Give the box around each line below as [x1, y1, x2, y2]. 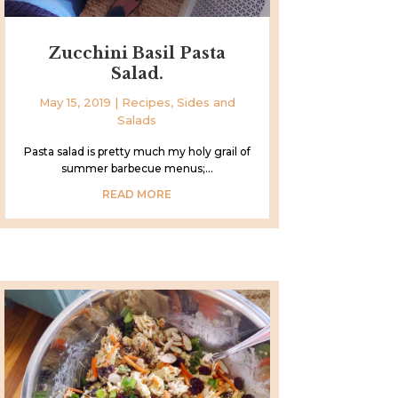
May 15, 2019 [38, 94, 111, 109]
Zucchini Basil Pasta [48, 43, 227, 63]
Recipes [121, 94, 171, 109]
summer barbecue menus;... [60, 161, 213, 175]
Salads [117, 112, 157, 127]
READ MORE [102, 187, 172, 201]
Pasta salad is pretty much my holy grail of [23, 144, 251, 158]
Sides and [176, 94, 235, 109]
